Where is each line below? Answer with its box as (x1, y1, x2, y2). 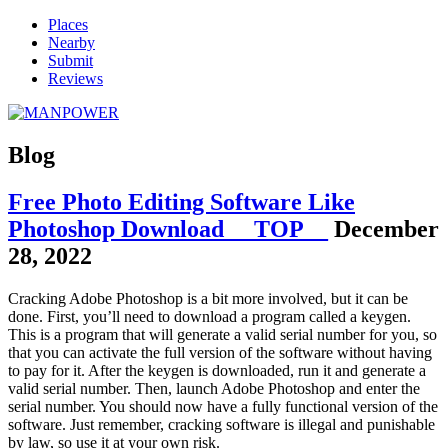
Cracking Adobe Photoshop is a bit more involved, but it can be (8, 289, 408, 307)
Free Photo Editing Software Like (8, 188, 355, 215)
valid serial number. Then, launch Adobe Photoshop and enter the (8, 379, 420, 397)
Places (48, 16, 88, 33)
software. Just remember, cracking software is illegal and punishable (8, 415, 435, 433)
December (334, 215, 439, 242)
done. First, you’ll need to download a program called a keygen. (8, 307, 411, 325)
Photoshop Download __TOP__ (8, 215, 328, 242)
